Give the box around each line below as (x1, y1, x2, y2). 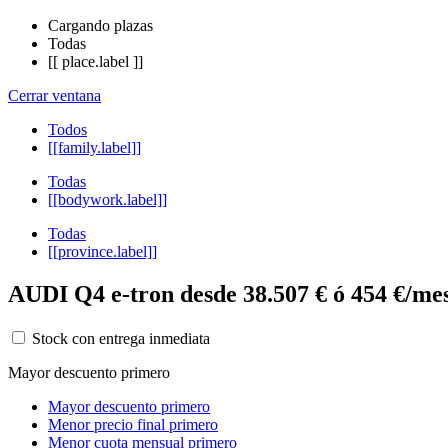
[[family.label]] (48, 138, 141, 156)
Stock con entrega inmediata (28, 329, 210, 347)
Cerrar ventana (8, 86, 101, 104)
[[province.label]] (48, 242, 157, 260)
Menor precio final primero (48, 415, 218, 433)
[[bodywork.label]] (48, 190, 167, 208)
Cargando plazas (48, 16, 153, 34)
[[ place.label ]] (48, 52, 143, 70)
